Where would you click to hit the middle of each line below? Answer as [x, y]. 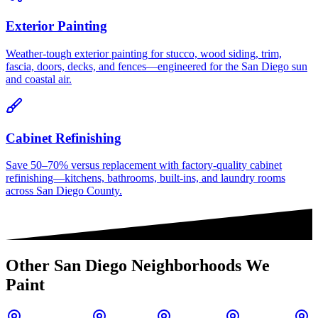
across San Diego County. [64, 191]
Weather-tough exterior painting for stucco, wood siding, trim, [144, 53]
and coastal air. [39, 79]
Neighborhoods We [198, 266]
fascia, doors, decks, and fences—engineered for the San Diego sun [157, 66]
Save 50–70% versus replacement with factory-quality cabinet [144, 165]
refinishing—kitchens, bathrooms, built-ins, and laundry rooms [146, 178]
